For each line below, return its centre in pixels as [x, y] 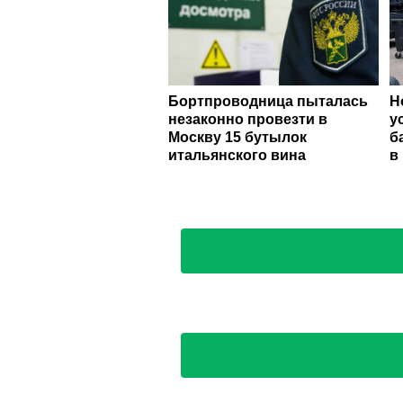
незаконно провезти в [248, 120]
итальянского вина [237, 156]
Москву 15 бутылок [237, 138]
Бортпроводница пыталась [268, 102]
